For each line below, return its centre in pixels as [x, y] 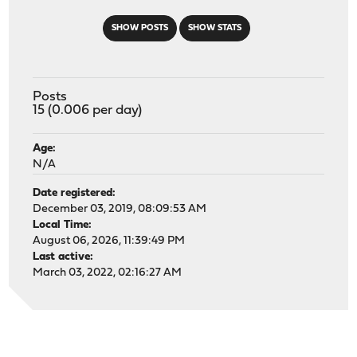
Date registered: [75, 193]
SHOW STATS [214, 28]
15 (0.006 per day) [88, 110]
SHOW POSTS [139, 28]
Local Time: [63, 225]
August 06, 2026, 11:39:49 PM [109, 241]
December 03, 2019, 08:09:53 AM [120, 209]
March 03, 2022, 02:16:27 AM [108, 273]
